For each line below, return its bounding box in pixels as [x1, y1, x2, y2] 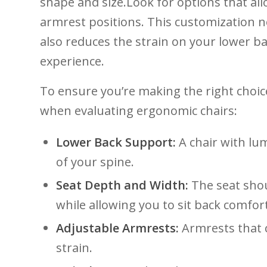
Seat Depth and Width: [56, 176, 188, 193]
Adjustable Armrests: [56, 219, 179, 236]
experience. [40, 52, 104, 69]
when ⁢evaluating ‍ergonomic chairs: [40, 102, 237, 119]
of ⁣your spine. [56, 153, 134, 170]
